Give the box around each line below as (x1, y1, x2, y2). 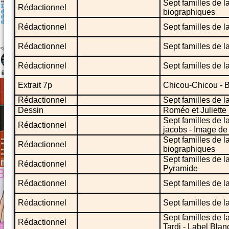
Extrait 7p (18, 80, 52, 89)
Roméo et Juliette (163, 105, 226, 114)
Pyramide (163, 164, 198, 173)
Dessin (18, 105, 43, 114)
